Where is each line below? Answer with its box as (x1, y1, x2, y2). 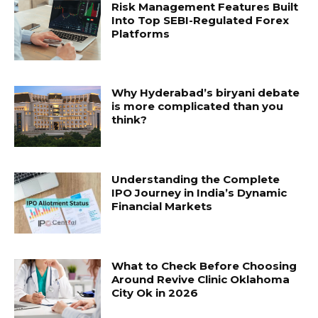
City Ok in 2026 (111, 285, 199, 300)
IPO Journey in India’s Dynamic (111, 186, 287, 200)
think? (111, 113, 148, 127)
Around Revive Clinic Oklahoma (111, 272, 290, 286)
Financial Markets (111, 199, 213, 214)
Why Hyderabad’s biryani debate (111, 86, 300, 100)
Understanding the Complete (111, 172, 280, 187)
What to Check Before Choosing (111, 258, 297, 273)
